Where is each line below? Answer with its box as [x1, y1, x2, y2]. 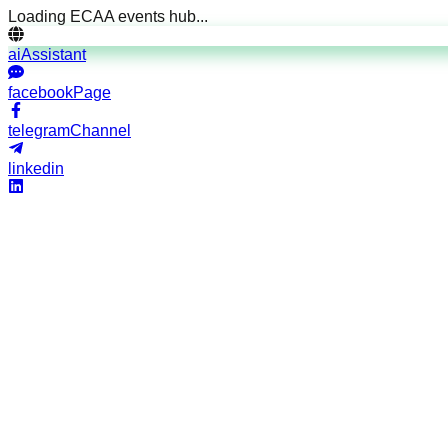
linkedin [8, 160, 64, 177]
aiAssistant [8, 46, 86, 63]
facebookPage [8, 84, 111, 101]
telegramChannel [8, 122, 131, 139]
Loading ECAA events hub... [8, 8, 208, 25]
